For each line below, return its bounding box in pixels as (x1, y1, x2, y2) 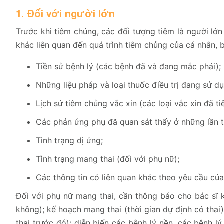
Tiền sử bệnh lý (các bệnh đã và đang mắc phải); (36, 61, 221, 72)
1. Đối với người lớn (16, 7, 115, 20)
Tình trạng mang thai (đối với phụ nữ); (36, 154, 179, 164)
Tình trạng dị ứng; (36, 135, 103, 146)
